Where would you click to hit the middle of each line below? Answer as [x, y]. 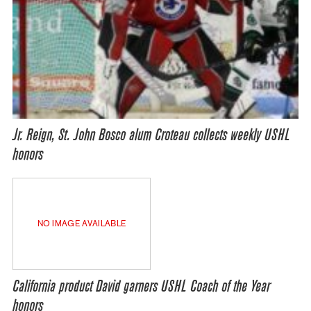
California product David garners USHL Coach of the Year [141, 287]
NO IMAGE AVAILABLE [82, 224]
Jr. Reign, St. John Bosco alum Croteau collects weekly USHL [151, 136]
